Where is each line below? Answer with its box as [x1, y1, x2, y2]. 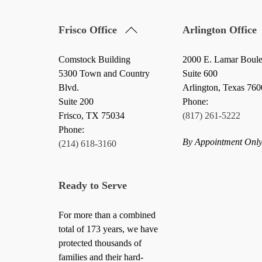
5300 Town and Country [58, 68, 150, 79]
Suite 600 [182, 68, 218, 79]
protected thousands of [58, 238, 142, 249]
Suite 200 [58, 96, 94, 107]
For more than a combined [58, 210, 156, 220]
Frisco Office [58, 23, 117, 36]
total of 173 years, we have [58, 224, 158, 235]
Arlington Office [182, 23, 257, 36]
